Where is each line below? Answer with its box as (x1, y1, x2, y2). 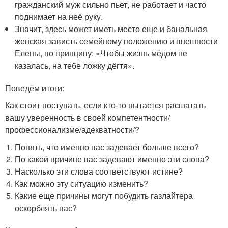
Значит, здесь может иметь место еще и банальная (15, 23, 208, 35)
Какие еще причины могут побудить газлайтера (15, 190, 193, 202)
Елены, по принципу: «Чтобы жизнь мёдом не (15, 47, 188, 60)
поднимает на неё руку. (15, 11, 103, 23)
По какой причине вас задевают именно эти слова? (15, 153, 210, 165)
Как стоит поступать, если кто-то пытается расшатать (5, 99, 206, 111)
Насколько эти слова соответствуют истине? (15, 165, 183, 178)
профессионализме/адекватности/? (5, 124, 139, 136)
